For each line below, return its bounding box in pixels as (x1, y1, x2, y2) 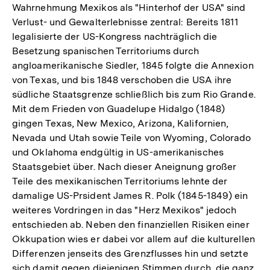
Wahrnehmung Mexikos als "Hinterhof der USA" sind (12, 1, 246, 13)
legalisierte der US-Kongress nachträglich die (12, 30, 218, 42)
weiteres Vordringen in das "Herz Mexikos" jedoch (12, 204, 237, 216)
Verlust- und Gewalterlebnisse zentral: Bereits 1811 (12, 16, 239, 28)
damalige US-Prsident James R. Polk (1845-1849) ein (12, 189, 248, 201)
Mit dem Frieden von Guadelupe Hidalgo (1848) (12, 102, 225, 115)
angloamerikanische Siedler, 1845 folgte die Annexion (12, 59, 254, 71)
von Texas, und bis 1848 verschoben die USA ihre (12, 74, 232, 86)
